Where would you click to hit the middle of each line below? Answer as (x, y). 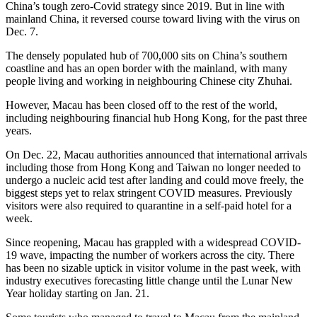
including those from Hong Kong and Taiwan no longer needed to (153, 168)
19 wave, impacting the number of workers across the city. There (150, 255)
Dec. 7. (22, 32)
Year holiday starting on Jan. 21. (77, 294)
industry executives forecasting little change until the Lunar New (149, 281)
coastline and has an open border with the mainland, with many (146, 69)
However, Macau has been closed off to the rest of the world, (142, 105)
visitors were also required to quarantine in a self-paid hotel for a (149, 206)
